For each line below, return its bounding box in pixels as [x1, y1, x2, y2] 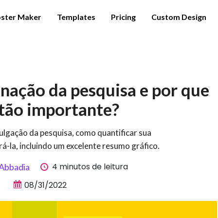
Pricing [111, 12, 136, 21]
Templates [57, 12, 95, 21]
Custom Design [151, 12, 206, 21]
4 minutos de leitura [52, 161, 128, 173]
